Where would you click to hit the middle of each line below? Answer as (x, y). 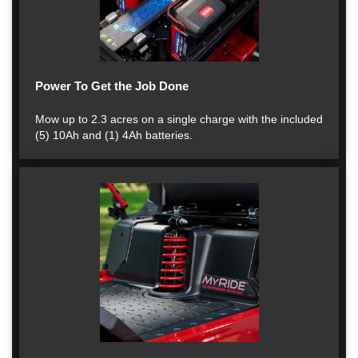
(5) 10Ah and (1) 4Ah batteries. (114, 135)
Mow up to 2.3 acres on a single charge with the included (179, 119)
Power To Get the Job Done (112, 86)
